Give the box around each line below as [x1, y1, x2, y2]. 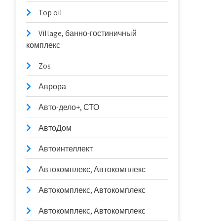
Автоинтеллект [38, 144, 93, 154]
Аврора [38, 81, 67, 92]
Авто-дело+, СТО [38, 102, 100, 112]
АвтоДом [38, 123, 72, 133]
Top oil [38, 7, 63, 18]
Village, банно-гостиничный [38, 28, 137, 38]
